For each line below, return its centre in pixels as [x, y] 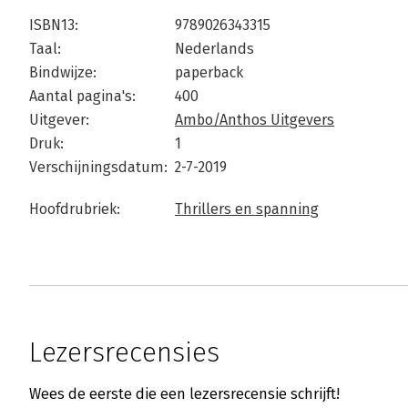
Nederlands [214, 49]
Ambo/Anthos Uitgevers [255, 120]
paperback [209, 73]
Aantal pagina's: [82, 97]
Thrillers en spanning [247, 209]
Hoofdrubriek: [75, 209]
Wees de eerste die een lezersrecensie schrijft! [184, 394]
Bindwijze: [63, 73]
